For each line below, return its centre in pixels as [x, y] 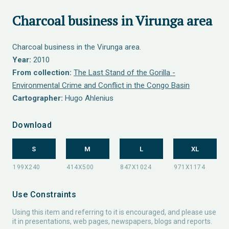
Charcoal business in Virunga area [112, 20]
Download [32, 125]
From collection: [42, 73]
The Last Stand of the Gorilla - [124, 73]
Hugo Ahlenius [88, 98]
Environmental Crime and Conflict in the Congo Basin [101, 85]
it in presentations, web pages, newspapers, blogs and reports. [112, 221]
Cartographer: [38, 98]
